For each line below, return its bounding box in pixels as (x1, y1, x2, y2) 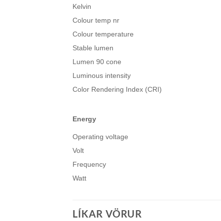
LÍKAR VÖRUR (73, 208, 142, 220)
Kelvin (73, 2, 91, 11)
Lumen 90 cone (73, 58, 121, 66)
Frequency (73, 160, 106, 169)
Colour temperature (73, 30, 134, 38)
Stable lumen (73, 44, 113, 52)
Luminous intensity (73, 72, 131, 80)
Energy (73, 115, 96, 123)
